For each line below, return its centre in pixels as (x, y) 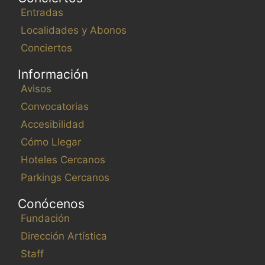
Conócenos (51, 203)
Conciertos (46, 48)
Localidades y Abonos (74, 30)
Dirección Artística (64, 236)
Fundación (45, 218)
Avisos (36, 88)
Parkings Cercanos (65, 177)
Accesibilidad (53, 124)
